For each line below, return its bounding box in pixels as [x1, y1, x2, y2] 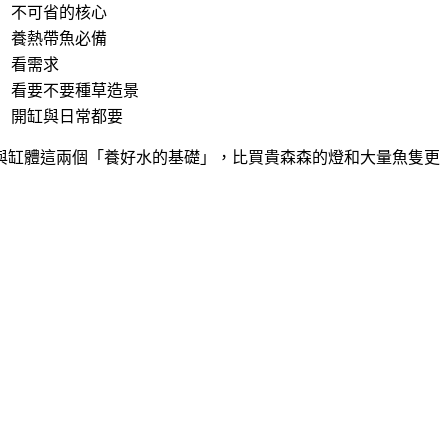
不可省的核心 [11, 4, 107, 22]
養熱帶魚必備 [11, 30, 107, 48]
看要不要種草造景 [11, 82, 139, 100]
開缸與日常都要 [11, 108, 123, 126]
